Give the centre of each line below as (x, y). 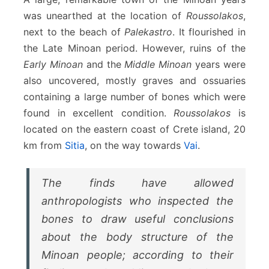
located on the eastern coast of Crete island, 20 (134, 129)
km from (44, 146)
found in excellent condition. (99, 113)
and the (104, 65)
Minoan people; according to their (138, 255)
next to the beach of (74, 32)
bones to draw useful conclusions (138, 219)
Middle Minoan (158, 65)
